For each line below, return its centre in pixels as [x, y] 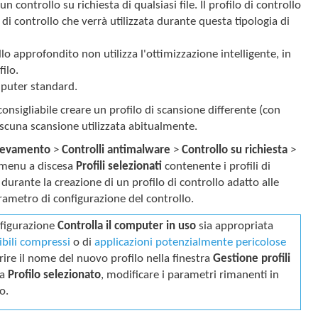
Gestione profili [252, 258]
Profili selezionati [119, 166]
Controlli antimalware [116, 150]
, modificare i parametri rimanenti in [190, 275]
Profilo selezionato [55, 275]
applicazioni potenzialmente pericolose [191, 242]
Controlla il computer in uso [127, 226]
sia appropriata [235, 226]
